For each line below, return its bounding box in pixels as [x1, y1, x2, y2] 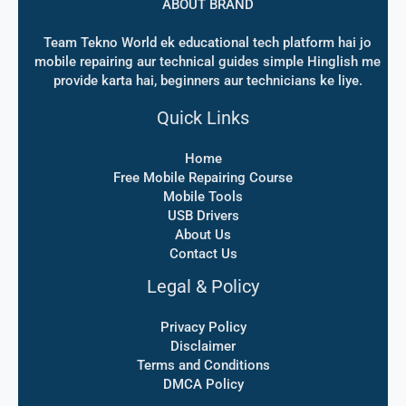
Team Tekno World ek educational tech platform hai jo [43, 34, 372, 52]
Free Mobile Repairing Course [113, 169, 293, 187]
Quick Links [157, 107, 249, 130]
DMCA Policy [162, 376, 244, 393]
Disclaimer [170, 338, 236, 355]
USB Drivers [167, 208, 239, 225]
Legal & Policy [147, 275, 259, 298]
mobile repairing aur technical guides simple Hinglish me [34, 53, 381, 71]
